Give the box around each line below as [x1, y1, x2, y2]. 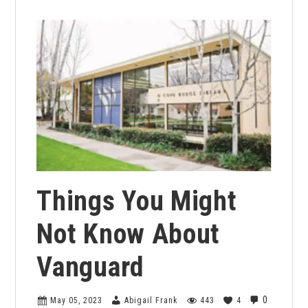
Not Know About [36, 217, 221, 250]
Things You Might [36, 184, 237, 217]
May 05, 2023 [50, 295, 103, 305]
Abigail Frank [124, 295, 179, 305]
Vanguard [36, 250, 144, 283]
